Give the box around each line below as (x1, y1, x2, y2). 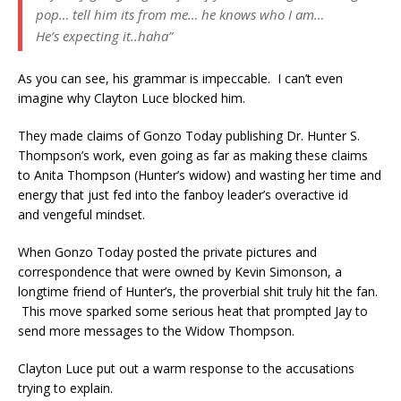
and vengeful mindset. (18, 205, 145, 223)
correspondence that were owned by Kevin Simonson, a (18, 262, 342, 280)
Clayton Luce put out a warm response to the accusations (18, 359, 354, 377)
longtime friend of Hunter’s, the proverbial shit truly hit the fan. (18, 282, 378, 300)
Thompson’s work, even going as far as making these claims (18, 146, 368, 164)
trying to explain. (18, 379, 113, 397)
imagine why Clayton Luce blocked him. (18, 89, 245, 107)
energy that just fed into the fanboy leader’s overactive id (18, 185, 348, 203)
